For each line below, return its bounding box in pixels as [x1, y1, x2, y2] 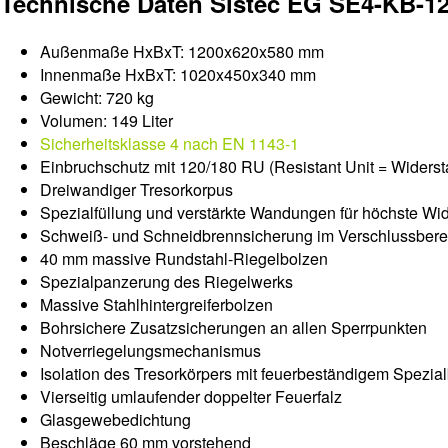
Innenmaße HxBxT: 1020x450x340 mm [40, 63, 316, 87]
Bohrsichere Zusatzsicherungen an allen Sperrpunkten [40, 316, 427, 340]
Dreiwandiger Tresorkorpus [40, 178, 233, 202]
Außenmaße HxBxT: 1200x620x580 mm [40, 40, 324, 64]
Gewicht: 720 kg [40, 86, 154, 110]
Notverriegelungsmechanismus [40, 339, 261, 363]
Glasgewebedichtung [40, 408, 191, 432]
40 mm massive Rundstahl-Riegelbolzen [40, 247, 328, 271]
